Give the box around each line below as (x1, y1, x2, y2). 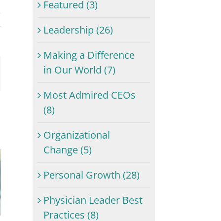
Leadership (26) (43, 23, 113, 37)
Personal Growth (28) (43, 168, 140, 182)
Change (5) (43, 143, 92, 157)
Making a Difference (43, 48, 135, 62)
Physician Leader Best (43, 193, 143, 207)
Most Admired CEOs (43, 88, 136, 102)
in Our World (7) (43, 63, 116, 77)
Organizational (43, 128, 110, 142)
